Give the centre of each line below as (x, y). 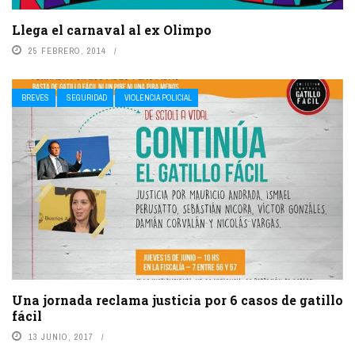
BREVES (35, 97)
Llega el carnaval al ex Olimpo (112, 29)
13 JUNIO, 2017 (61, 336)
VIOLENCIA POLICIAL (158, 97)
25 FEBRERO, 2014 (67, 50)
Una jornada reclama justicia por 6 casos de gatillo (177, 300)
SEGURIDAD (87, 97)
